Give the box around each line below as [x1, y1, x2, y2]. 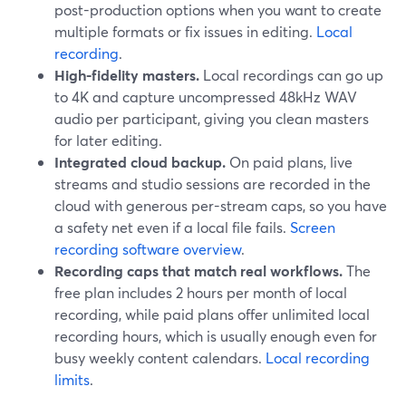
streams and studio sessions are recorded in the [54, 174, 371, 193]
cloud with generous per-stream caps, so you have [54, 196, 387, 215]
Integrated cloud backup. [54, 152, 226, 171]
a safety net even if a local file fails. [54, 217, 290, 237]
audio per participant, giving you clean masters [54, 109, 369, 128]
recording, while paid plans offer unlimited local [54, 304, 370, 324]
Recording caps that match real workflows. [54, 261, 343, 280]
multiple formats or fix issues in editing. [54, 22, 316, 41]
